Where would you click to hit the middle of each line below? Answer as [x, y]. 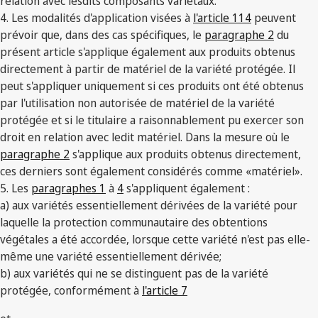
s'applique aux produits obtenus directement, [185, 154]
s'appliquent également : [187, 188]
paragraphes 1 [68, 188]
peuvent [274, 18]
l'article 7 [165, 291]
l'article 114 [222, 18]
